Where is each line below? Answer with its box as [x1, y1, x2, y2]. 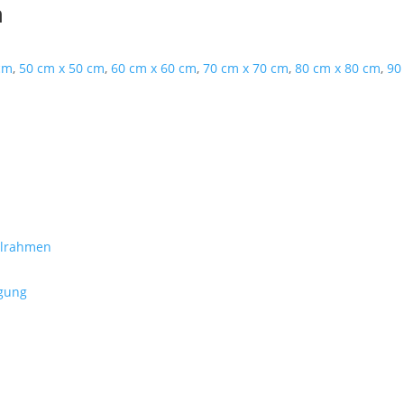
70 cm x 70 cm [203, 59, 289, 77]
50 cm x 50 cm [19, 59, 106, 77]
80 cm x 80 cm [295, 59, 381, 77]
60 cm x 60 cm [111, 59, 197, 77]
